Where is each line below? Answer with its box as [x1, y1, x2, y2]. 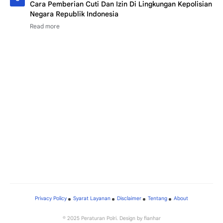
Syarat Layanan [73, 195, 111, 202]
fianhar [143, 215, 161, 222]
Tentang [148, 195, 167, 202]
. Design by [116, 215, 144, 222]
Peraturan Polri [81, 215, 116, 222]
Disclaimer [117, 195, 141, 202]
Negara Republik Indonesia [30, 9, 118, 19]
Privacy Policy [35, 195, 67, 202]
